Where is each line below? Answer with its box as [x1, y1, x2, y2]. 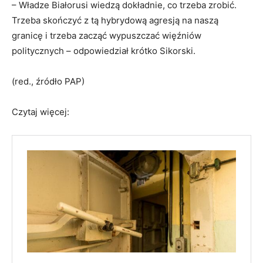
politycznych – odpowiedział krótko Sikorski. [12, 45, 195, 57]
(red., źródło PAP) [12, 76, 85, 87]
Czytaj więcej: [12, 106, 69, 118]
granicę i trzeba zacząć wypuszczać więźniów [12, 30, 201, 42]
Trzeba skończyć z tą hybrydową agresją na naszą [12, 15, 218, 26]
